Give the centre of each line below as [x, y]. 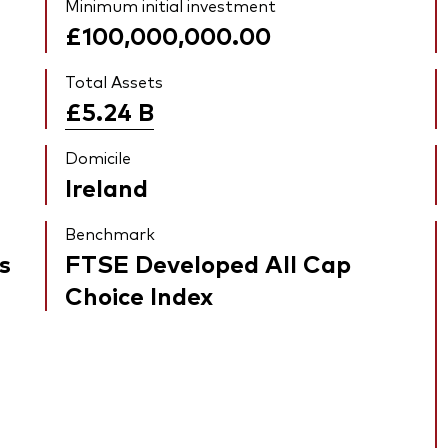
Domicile [98, 157]
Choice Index [139, 295]
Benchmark [110, 233]
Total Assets [114, 81]
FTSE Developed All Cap [208, 263]
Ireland [107, 187]
